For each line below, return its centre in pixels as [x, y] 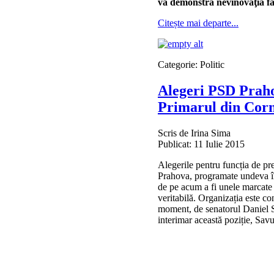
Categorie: [179, 64]
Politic [212, 64]
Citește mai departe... [198, 23]
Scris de [174, 133]
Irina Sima [211, 133]
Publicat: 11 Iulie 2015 [201, 144]
